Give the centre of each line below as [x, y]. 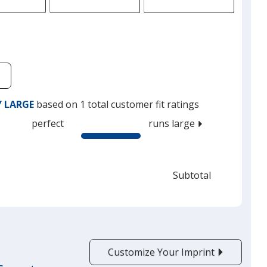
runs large [173, 123]
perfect [47, 123]
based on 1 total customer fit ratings [117, 104]
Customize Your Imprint [162, 252]
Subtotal [196, 175]
